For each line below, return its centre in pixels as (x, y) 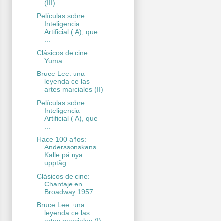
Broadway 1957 (69, 192)
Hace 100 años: (61, 139)
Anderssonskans (70, 147)
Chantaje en (63, 184)
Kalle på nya (63, 155)
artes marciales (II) (74, 90)
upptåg (55, 163)
